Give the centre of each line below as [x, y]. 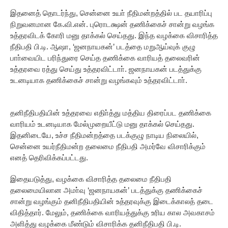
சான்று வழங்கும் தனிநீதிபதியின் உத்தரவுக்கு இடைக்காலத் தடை [112, 202]
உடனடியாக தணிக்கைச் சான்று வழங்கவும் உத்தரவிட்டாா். [99, 80]
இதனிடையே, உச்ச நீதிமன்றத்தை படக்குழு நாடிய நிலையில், [104, 135]
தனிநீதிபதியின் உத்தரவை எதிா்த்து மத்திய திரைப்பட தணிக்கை [111, 113]
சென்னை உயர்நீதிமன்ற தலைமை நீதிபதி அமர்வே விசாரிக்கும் [108, 147]
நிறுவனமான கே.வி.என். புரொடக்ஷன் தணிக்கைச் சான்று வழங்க [112, 24]
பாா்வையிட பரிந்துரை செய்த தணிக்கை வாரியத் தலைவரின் [105, 58]
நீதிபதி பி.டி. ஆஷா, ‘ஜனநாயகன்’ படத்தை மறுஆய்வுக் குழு [103, 47]
